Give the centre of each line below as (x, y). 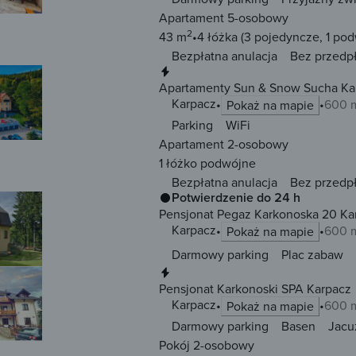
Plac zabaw (312, 254)
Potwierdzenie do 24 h (236, 198)
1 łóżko (178, 163)
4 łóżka (217, 37)
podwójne (226, 163)
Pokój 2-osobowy (207, 345)
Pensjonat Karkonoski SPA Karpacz (255, 289)
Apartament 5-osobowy (224, 18)
